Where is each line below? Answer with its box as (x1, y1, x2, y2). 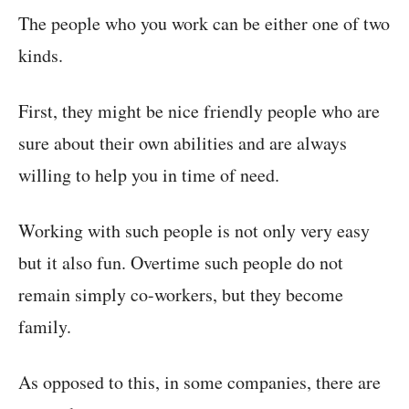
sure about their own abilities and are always (18, 131, 347, 156)
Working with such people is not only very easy (18, 218, 370, 244)
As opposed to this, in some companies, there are (18, 370, 381, 395)
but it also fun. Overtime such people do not (18, 250, 343, 276)
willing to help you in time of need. (18, 163, 279, 188)
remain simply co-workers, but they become (18, 282, 343, 308)
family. (18, 314, 71, 340)
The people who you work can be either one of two (18, 11, 390, 37)
